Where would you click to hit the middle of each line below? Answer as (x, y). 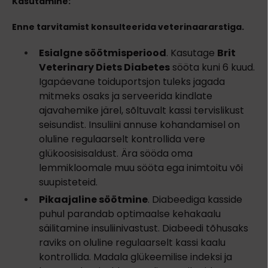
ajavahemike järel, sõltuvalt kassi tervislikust (141, 111)
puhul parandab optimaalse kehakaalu (130, 214)
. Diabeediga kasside (195, 200)
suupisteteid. (68, 182)
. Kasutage (192, 53)
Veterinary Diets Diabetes (104, 68)
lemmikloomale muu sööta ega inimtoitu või (141, 168)
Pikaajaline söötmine (93, 200)
